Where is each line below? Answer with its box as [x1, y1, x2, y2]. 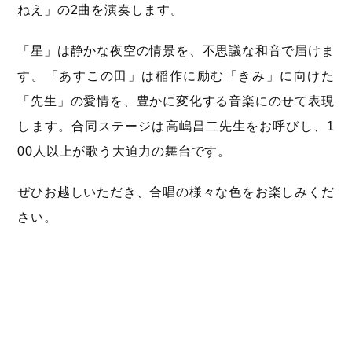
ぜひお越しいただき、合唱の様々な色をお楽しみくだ [17, 185, 335, 200]
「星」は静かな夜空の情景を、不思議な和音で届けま [17, 44, 335, 58]
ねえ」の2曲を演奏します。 [17, 3, 184, 17]
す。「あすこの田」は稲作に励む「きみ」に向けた [17, 69, 335, 83]
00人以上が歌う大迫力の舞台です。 [17, 145, 232, 159]
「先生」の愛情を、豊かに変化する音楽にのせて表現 [17, 94, 335, 108]
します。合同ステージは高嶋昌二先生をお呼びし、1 [17, 119, 335, 134]
